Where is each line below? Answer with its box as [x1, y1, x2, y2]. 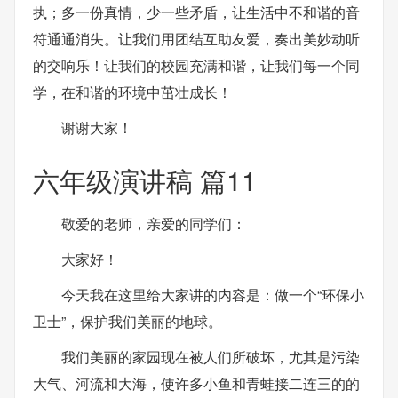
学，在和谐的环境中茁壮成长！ [33, 82, 232, 102]
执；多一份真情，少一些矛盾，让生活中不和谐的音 [33, 2, 360, 22]
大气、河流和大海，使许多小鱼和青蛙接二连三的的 [33, 372, 360, 394]
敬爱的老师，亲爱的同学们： [61, 212, 246, 234]
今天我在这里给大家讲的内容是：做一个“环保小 [61, 283, 364, 305]
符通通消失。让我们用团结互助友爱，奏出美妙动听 [33, 28, 360, 49]
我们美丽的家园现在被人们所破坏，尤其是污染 [61, 346, 360, 367]
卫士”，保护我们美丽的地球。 [33, 310, 222, 331]
